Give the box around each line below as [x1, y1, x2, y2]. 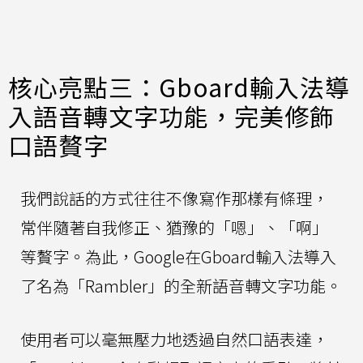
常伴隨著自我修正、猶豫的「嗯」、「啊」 [20, 216, 328, 240]
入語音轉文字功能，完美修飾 [8, 98, 335, 135]
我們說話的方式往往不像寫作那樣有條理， [20, 186, 328, 211]
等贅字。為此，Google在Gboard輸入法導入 [20, 245, 336, 269]
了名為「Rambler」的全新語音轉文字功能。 [20, 274, 342, 298]
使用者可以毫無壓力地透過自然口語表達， [20, 327, 328, 352]
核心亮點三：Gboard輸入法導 [8, 69, 350, 105]
